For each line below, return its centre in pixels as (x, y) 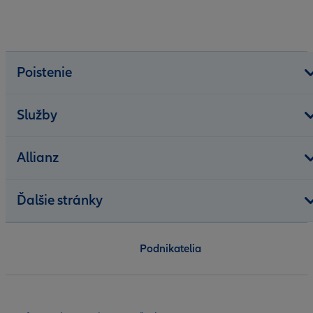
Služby (37, 115)
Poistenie (44, 72)
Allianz (38, 158)
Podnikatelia (170, 248)
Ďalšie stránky (60, 200)
